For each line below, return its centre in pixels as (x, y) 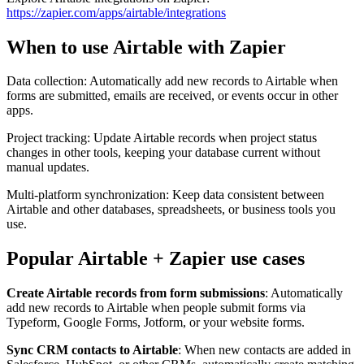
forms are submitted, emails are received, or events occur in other (172, 96)
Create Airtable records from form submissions (136, 293)
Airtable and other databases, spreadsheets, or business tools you (171, 210)
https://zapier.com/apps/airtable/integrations (116, 12)
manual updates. (48, 167)
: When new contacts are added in (264, 350)
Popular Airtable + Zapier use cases (156, 259)
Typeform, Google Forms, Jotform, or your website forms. (156, 323)
